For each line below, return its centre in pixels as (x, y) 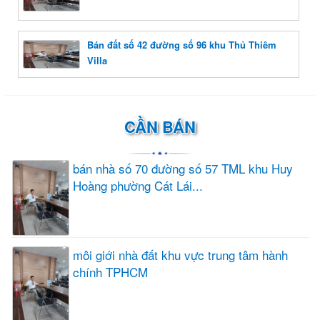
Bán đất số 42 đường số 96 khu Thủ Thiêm (182, 45)
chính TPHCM (110, 272)
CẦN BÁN (160, 127)
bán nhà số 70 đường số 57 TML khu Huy (183, 169)
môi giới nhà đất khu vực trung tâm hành (180, 255)
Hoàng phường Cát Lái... (138, 186)
